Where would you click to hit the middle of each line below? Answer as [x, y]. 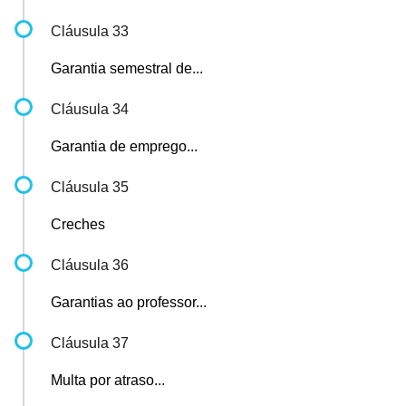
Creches [78, 224]
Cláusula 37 [90, 343]
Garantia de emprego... [124, 146]
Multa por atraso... [108, 380]
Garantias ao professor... [129, 302]
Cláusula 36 [90, 265]
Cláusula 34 [90, 109]
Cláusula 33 [90, 31]
